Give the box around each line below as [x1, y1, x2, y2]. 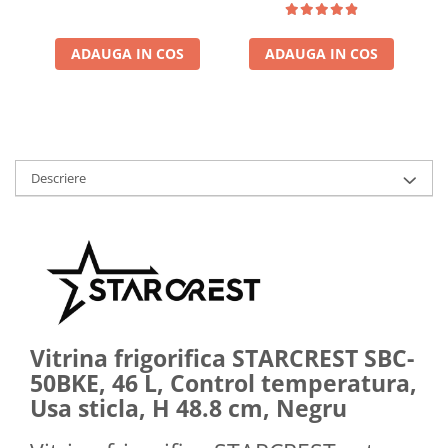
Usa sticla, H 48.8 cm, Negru [30, 391, 347, 424]
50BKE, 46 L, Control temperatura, [30, 366, 417, 399]
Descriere [31, 168, 86, 187]
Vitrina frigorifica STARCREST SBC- [30, 341, 414, 374]
